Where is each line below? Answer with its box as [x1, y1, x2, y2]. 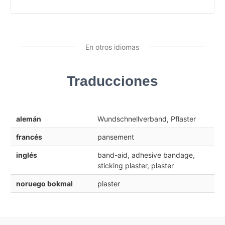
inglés [16, 150, 37, 159]
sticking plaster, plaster [97, 161, 174, 170]
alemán [16, 114, 41, 123]
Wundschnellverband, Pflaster [97, 114, 196, 123]
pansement [97, 132, 134, 141]
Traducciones [67, 73, 158, 89]
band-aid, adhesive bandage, [97, 150, 195, 159]
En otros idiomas [85, 42, 139, 51]
